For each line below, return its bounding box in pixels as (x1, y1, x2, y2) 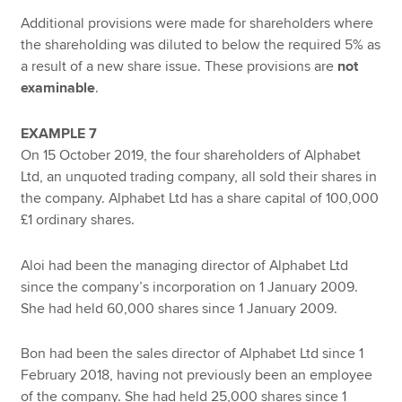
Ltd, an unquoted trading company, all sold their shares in (21, 167, 378, 186)
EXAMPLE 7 (21, 124, 98, 143)
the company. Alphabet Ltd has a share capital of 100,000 (21, 188, 380, 207)
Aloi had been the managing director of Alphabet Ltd (21, 256, 349, 275)
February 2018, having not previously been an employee (21, 366, 373, 385)
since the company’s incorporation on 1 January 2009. (21, 277, 359, 296)
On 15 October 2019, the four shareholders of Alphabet (21, 145, 362, 164)
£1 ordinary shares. (21, 210, 135, 229)
